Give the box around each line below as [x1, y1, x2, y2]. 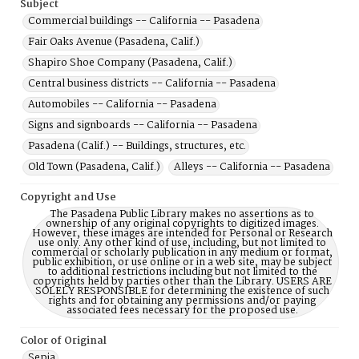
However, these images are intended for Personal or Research [31, 225, 333, 242]
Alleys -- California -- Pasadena [174, 159, 330, 175]
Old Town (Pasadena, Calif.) [28, 159, 160, 175]
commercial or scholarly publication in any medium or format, [31, 244, 333, 261]
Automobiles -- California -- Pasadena [28, 96, 216, 113]
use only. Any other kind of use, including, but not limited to [38, 235, 326, 252]
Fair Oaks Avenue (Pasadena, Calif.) [28, 34, 200, 50]
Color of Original [20, 333, 107, 349]
